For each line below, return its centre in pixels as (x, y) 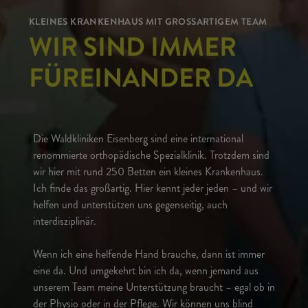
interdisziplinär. (65, 221)
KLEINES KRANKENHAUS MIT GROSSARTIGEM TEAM (144, 23)
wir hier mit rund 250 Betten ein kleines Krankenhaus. (148, 172)
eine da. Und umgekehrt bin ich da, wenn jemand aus (146, 271)
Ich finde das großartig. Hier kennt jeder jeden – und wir (153, 188)
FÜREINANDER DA (141, 82)
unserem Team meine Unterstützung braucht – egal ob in (154, 287)
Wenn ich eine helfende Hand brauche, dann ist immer (149, 254)
